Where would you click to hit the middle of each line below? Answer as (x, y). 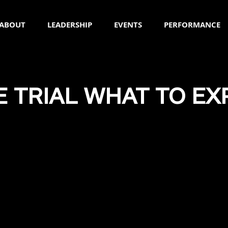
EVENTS (128, 25)
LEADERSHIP (70, 25)
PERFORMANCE (192, 25)
